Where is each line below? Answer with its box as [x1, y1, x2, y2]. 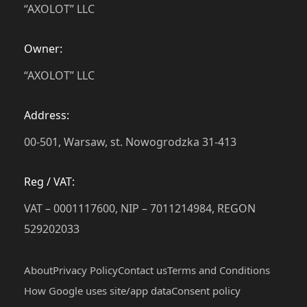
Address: [24, 107, 69, 123]
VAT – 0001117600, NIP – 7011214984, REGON [24, 200, 256, 216]
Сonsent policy [171, 283, 241, 297]
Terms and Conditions [167, 262, 270, 277]
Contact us [118, 262, 167, 277]
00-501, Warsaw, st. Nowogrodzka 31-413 [24, 134, 236, 149]
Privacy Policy [53, 262, 118, 277]
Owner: [24, 40, 62, 56]
